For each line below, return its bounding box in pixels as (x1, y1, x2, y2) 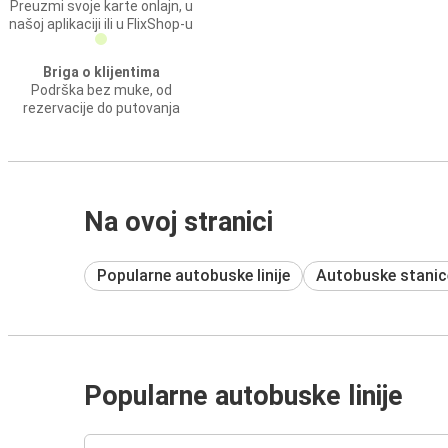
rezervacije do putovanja (22, 100, 180, 116)
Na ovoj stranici (84, 206, 273, 238)
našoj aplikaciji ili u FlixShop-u (9, 16, 193, 32)
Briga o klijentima (42, 64, 160, 80)
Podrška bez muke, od (30, 82, 172, 98)
